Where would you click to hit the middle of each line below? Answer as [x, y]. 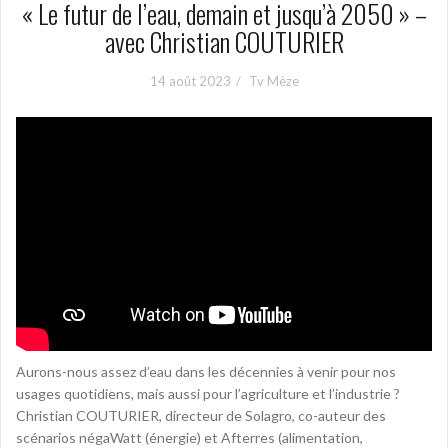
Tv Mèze [273, 81]
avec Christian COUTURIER [224, 41]
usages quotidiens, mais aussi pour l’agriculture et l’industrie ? [208, 393]
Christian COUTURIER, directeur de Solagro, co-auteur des [201, 415]
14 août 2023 [190, 81]
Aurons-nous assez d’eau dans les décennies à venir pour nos [206, 371]
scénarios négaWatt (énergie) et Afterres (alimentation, [189, 437]
